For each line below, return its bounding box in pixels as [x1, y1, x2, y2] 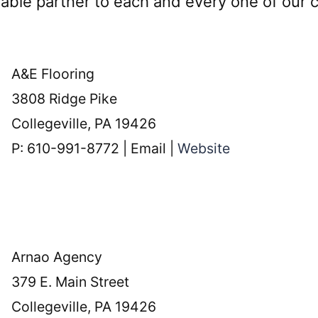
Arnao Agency [11, 248, 103, 266]
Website [177, 140, 231, 158]
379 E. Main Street [11, 273, 130, 291]
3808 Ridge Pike [11, 90, 118, 108]
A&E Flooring [11, 65, 95, 83]
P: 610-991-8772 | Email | [11, 140, 178, 158]
